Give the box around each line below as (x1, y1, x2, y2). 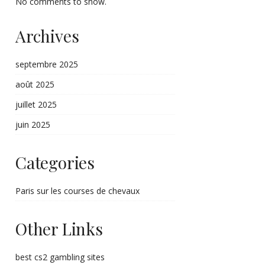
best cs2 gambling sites (15, 251, 105, 263)
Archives (15, 25, 79, 47)
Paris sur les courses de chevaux (15, 185, 140, 196)
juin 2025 (15, 119, 50, 130)
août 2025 (15, 79, 54, 90)
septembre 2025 (15, 59, 78, 70)
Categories (15, 151, 95, 173)
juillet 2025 (15, 99, 57, 110)
